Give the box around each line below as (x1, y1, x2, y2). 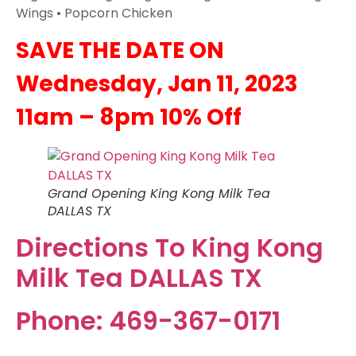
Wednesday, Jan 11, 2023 (16, 68, 298, 100)
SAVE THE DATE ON (16, 35, 224, 67)
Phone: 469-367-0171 (16, 303, 281, 339)
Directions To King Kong (16, 230, 323, 266)
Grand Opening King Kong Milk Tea (48, 184, 270, 203)
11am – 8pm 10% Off (16, 102, 242, 133)
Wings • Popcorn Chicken (16, 3, 172, 22)
